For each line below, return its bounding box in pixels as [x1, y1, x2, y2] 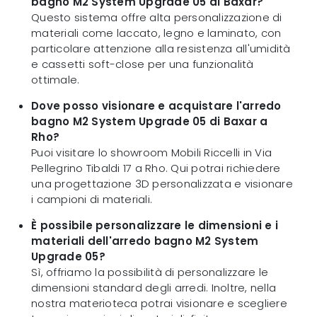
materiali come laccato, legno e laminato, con [31, 25, 282, 41]
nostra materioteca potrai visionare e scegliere [31, 296, 287, 311]
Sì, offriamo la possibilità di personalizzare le [31, 265, 268, 280]
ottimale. [31, 72, 80, 88]
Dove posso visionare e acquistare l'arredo [31, 98, 282, 114]
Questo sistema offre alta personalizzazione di [31, 10, 282, 25]
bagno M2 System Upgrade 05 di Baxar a [31, 114, 268, 129]
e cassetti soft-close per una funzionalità [31, 57, 254, 72]
